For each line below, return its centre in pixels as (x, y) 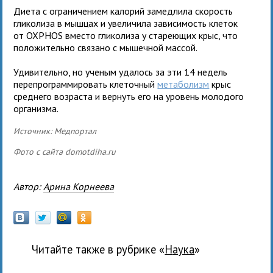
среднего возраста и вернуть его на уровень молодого (129, 96)
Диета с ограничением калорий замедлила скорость (123, 11)
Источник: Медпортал (55, 131)
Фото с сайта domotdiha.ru (65, 151)
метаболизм (183, 84)
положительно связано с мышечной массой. (106, 47)
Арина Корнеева (79, 186)
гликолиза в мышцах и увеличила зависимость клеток (126, 23)
